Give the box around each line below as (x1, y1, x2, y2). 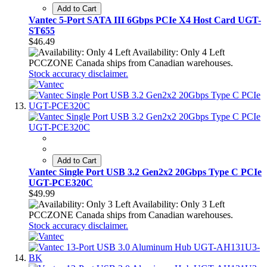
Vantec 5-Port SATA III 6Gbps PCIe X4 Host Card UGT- (29, 15, 261, 26)
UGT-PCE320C (29, 178, 93, 188)
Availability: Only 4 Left (132, 47, 225, 58)
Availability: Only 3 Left (132, 199, 225, 210)
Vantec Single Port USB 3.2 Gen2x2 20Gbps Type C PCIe (29, 167, 262, 178)
